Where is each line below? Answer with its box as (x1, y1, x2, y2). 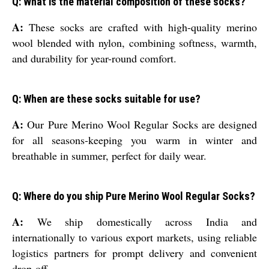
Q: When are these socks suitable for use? (12, 92, 201, 106)
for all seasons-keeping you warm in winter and (12, 133, 257, 148)
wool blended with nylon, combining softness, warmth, (12, 35, 257, 50)
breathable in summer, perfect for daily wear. (12, 148, 207, 163)
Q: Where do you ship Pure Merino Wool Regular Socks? (12, 190, 255, 203)
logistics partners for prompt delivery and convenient (12, 246, 257, 261)
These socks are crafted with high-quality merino (23, 20, 257, 35)
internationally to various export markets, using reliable (12, 230, 257, 245)
